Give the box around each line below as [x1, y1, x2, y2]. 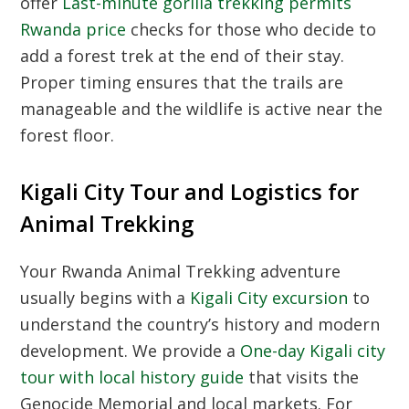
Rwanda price [20, 18, 127, 40]
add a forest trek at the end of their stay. [20, 45, 345, 67]
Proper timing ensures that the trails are [20, 71, 344, 93]
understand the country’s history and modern [20, 313, 381, 335]
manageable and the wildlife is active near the [20, 98, 383, 120]
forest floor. [20, 124, 115, 146]
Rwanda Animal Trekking [61, 260, 257, 282]
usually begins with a [20, 287, 191, 309]
